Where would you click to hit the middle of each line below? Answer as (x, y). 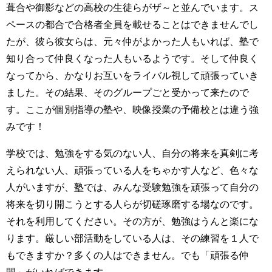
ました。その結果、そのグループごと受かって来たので (127, 93)
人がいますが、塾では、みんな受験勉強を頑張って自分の (132, 187)
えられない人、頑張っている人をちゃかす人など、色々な (132, 170)
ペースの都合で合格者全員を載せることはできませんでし (132, 25)
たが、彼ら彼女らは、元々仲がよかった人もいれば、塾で (132, 42)
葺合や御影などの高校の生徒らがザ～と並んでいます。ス (132, 8)
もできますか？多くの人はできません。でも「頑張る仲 (127, 255)
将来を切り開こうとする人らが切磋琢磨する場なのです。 (132, 204)
